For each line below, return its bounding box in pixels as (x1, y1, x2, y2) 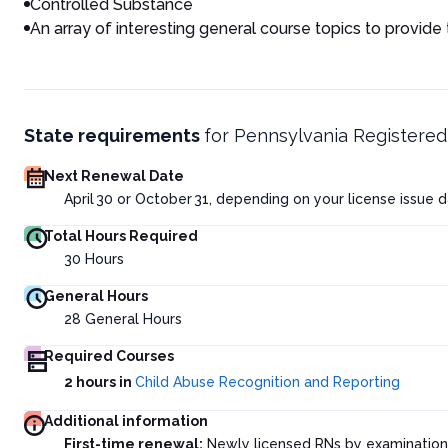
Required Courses (44, 348, 174, 364)
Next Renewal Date (44, 168, 184, 184)
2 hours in (64, 374, 135, 390)
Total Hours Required (44, 228, 198, 244)
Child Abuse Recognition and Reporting (135, 374, 400, 390)
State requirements (24, 125, 200, 146)
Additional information (44, 413, 208, 429)
